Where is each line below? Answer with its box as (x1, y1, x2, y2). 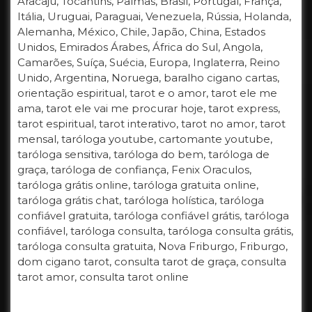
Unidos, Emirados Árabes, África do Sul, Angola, (17, 40, 263, 54)
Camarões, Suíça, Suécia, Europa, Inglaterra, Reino (17, 56, 280, 69)
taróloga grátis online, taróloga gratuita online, (17, 178, 258, 192)
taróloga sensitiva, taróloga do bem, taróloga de (17, 148, 270, 161)
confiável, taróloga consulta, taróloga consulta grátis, (17, 224, 293, 237)
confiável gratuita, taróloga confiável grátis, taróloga (17, 209, 289, 222)
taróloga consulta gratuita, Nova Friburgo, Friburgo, (17, 240, 288, 253)
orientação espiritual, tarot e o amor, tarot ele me (17, 86, 277, 100)
